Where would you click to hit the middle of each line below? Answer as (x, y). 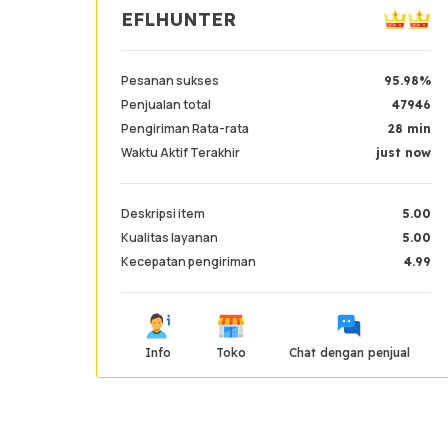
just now (403, 152)
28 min (409, 128)
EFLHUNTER (178, 19)
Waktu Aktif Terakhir (180, 152)
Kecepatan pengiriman (188, 261)
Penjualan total (166, 104)
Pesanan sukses (170, 80)
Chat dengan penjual (349, 352)
